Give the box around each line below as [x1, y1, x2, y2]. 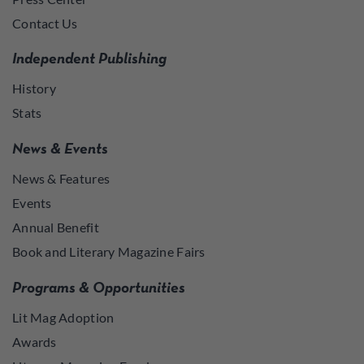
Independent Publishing [12, 53, 167, 67]
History [12, 80, 56, 97]
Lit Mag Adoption [12, 309, 115, 325]
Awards [12, 333, 57, 349]
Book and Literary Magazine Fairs [12, 244, 206, 260]
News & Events [12, 143, 108, 158]
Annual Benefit [12, 219, 99, 236]
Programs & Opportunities [12, 281, 185, 296]
